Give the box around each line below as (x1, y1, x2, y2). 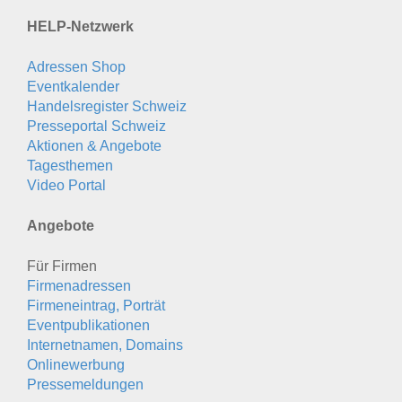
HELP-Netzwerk (27, 18, 134, 34)
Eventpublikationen (27, 317, 150, 333)
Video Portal (27, 177, 106, 193)
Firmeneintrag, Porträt (27, 297, 165, 313)
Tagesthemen (27, 157, 113, 173)
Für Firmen (27, 258, 97, 274)
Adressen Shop (27, 58, 126, 74)
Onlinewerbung (27, 356, 125, 372)
